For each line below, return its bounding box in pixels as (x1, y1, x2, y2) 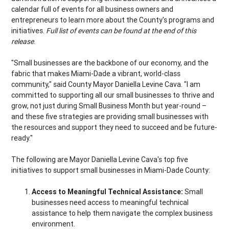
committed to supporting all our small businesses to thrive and (11, 90, 215, 100)
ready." (11, 133, 33, 143)
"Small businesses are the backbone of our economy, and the (11, 58, 209, 68)
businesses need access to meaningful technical (32, 198, 189, 208)
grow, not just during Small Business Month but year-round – (11, 101, 207, 111)
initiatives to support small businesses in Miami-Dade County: (11, 166, 211, 175)
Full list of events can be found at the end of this (46, 26, 197, 36)
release (11, 37, 34, 47)
